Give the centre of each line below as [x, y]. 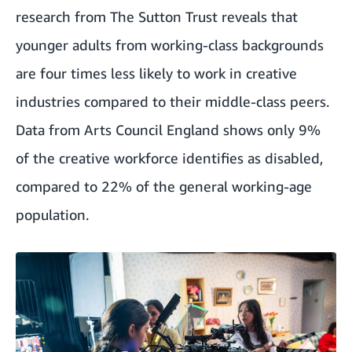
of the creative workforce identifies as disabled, [169, 158]
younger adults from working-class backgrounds [170, 44]
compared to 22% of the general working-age [164, 186]
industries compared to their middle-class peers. [172, 101]
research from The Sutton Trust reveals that [157, 16]
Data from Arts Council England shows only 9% [168, 129]
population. [52, 214]
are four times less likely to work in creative [156, 73]
